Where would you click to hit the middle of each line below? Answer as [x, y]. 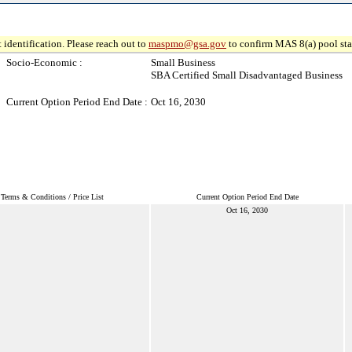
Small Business [183, 62]
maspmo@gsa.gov [187, 44]
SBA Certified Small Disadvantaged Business [247, 75]
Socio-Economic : [44, 62]
